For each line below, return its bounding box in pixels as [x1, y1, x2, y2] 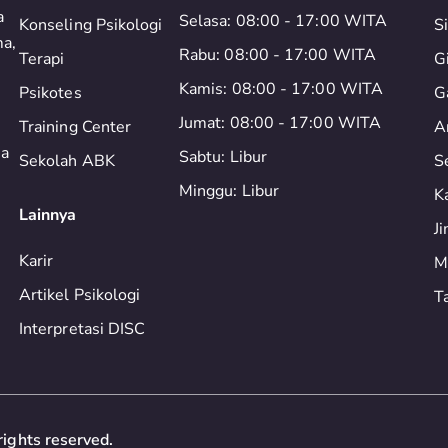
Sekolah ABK [19, 150, 115, 172]
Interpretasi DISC [19, 318, 146, 340]
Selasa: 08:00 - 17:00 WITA [179, 10, 388, 32]
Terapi [19, 48, 65, 70]
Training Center [19, 116, 132, 138]
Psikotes [19, 82, 82, 104]
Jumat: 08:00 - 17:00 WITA [179, 112, 381, 134]
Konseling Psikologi [19, 14, 163, 36]
